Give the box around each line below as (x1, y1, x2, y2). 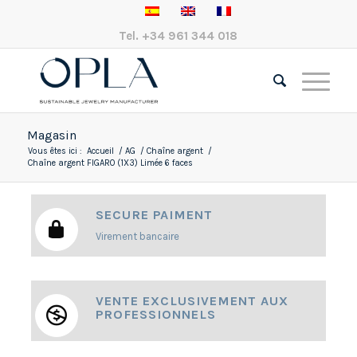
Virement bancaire (95, 230, 179, 243)
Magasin (26, 127, 76, 143)
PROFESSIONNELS (95, 307, 216, 323)
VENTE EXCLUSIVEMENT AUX (95, 293, 288, 309)
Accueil (86, 146, 114, 156)
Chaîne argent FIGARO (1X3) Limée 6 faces (27, 158, 193, 168)
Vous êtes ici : (27, 146, 82, 156)
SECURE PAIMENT (95, 207, 213, 222)
